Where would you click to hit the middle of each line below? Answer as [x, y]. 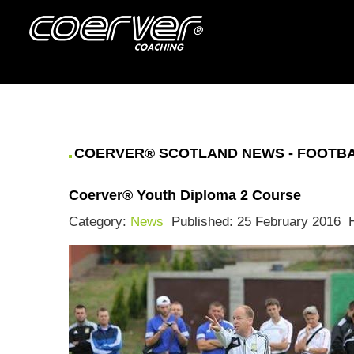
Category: [100, 222]
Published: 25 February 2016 [256, 222]
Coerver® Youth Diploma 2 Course [185, 195]
